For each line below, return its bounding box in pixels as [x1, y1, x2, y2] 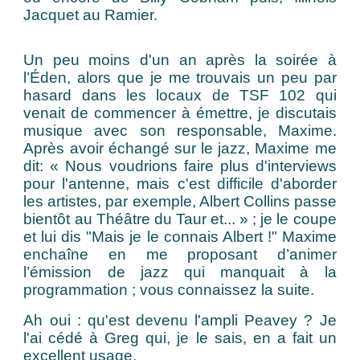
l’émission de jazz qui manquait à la [23, 264, 337, 280]
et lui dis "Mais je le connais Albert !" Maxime [23, 228, 337, 245]
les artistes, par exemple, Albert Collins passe [23, 193, 337, 210]
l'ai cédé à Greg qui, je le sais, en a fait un [23, 329, 337, 346]
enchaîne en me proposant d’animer [23, 246, 337, 263]
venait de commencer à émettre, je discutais [23, 104, 337, 121]
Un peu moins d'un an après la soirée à [23, 51, 337, 68]
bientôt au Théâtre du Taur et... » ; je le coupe [23, 211, 337, 227]
